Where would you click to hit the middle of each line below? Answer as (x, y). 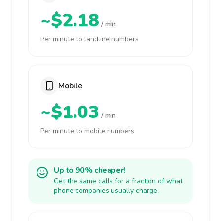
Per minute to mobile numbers (87, 131)
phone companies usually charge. (106, 191)
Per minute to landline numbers (90, 39)
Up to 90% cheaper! (90, 170)
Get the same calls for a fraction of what (118, 181)
